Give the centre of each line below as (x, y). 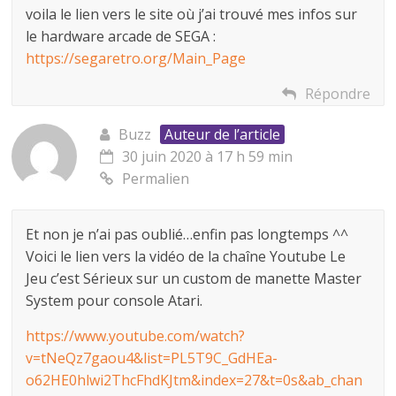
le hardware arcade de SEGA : (121, 36)
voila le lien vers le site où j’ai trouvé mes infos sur (192, 14)
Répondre (337, 93)
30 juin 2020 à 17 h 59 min (208, 156)
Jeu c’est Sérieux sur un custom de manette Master (194, 278)
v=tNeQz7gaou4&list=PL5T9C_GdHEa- (152, 358)
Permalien (156, 178)
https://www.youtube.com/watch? (136, 335)
